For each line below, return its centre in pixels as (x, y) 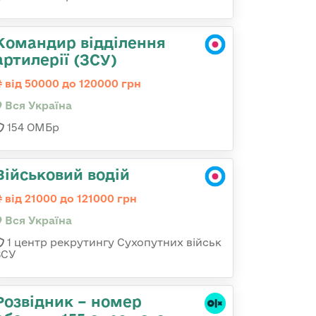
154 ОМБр (32, 127)
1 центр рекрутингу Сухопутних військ (113, 242)
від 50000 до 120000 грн (72, 84)
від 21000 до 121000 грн (69, 199)
